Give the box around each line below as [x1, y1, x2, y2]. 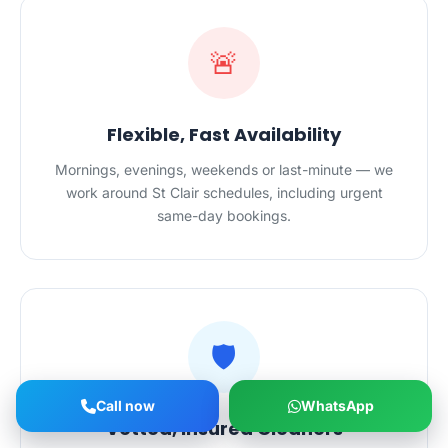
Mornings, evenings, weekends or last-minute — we [55, 161, 393, 178]
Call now [95, 397, 155, 414]
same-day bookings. [157, 207, 291, 224]
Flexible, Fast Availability [107, 122, 341, 147]
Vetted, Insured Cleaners [105, 416, 343, 441]
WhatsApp [300, 397, 374, 414]
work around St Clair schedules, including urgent [65, 184, 383, 201]
